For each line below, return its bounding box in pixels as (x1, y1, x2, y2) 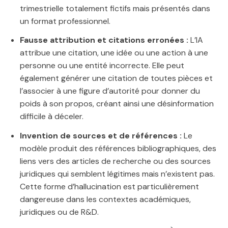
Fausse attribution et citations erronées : (20, 35, 188, 46)
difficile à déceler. (20, 111, 83, 122)
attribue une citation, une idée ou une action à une (20, 47, 208, 59)
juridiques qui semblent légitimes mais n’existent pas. (20, 168, 215, 180)
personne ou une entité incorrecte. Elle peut (20, 60, 184, 71)
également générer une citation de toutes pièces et (20, 73, 213, 84)
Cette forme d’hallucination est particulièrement (20, 181, 199, 192)
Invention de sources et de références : (20, 130, 182, 141)
